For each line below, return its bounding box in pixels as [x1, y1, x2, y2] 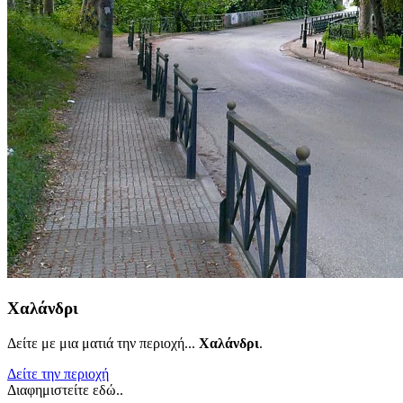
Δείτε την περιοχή [7, 365, 109, 381]
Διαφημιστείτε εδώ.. [7, 381, 123, 398]
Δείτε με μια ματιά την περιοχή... [7, 335, 199, 351]
